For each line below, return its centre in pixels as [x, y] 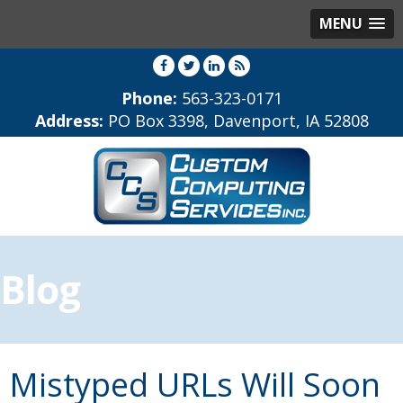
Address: [69, 121]
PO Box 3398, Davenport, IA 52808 [236, 121]
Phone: [151, 98]
